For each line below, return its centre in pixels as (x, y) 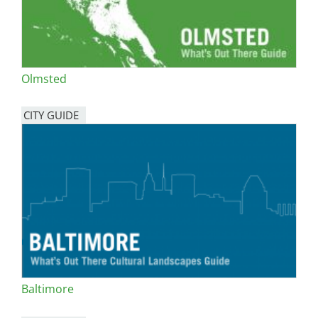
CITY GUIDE (51, 115)
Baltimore (48, 289)
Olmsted (44, 79)
